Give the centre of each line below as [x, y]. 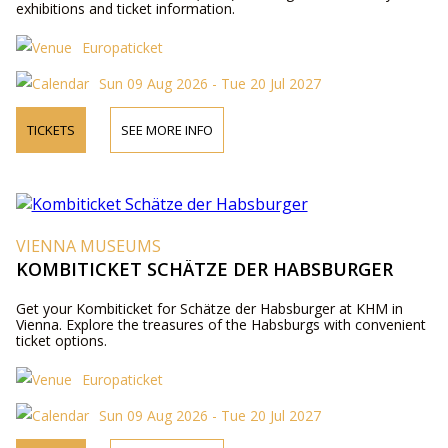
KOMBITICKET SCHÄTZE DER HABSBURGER [204, 269]
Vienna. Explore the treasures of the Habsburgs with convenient [220, 324]
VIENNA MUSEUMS [88, 246]
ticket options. [61, 340]
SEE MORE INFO [166, 130]
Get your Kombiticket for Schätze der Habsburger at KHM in [209, 308]
